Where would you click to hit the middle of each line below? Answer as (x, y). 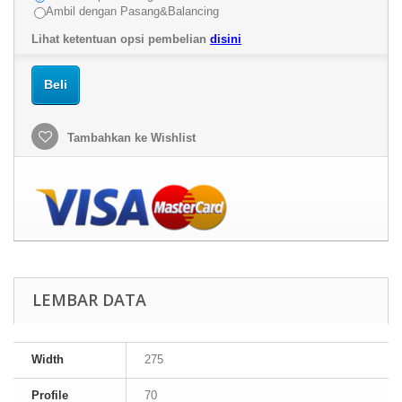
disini (226, 39)
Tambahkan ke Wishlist (130, 138)
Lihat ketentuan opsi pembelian (121, 39)
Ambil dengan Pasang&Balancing (132, 11)
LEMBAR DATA (89, 300)
